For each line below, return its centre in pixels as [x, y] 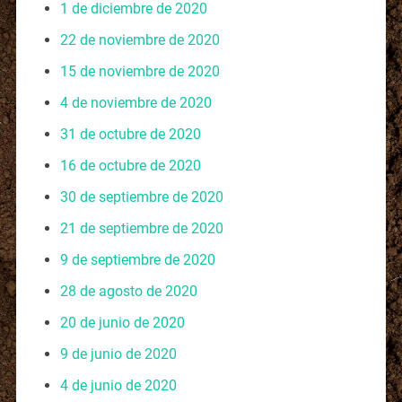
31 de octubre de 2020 [130, 134]
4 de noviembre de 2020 [135, 102]
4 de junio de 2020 [118, 385]
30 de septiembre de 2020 [141, 197]
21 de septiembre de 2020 [141, 228]
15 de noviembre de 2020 [140, 71]
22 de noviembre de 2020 [140, 39]
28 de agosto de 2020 [128, 291]
